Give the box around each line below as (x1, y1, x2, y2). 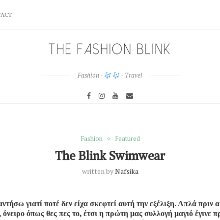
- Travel (120, 71, 143, 80)
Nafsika (114, 166, 138, 176)
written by (82, 166, 115, 176)
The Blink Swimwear (55, 148, 165, 164)
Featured (114, 134, 140, 143)
